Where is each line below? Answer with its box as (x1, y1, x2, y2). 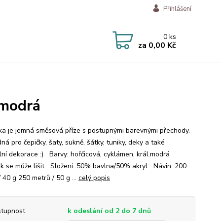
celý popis (78, 173, 110, 183)
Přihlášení (163, 4, 191, 13)
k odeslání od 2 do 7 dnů (67, 206, 151, 216)
